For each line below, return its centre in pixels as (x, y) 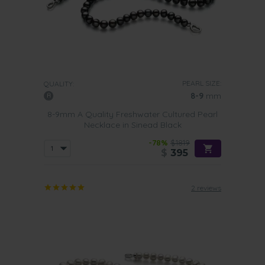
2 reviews (206, 188)
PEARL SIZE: (202, 83)
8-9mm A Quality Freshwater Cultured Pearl (132, 114)
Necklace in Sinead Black (132, 125)
